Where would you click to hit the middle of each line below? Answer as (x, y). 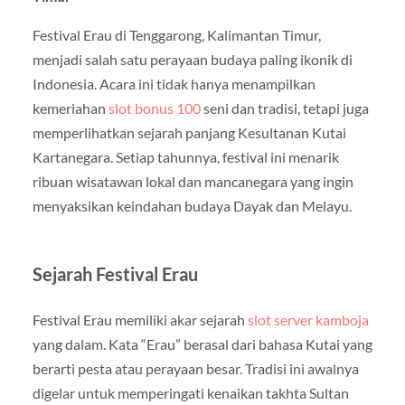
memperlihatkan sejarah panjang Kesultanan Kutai (189, 132)
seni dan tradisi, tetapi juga (284, 108)
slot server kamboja (308, 319)
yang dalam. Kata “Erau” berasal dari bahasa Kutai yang (202, 344)
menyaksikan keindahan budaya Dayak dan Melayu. (192, 205)
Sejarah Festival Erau (115, 273)
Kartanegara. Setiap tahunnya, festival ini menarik (185, 156)
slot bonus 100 (154, 108)
